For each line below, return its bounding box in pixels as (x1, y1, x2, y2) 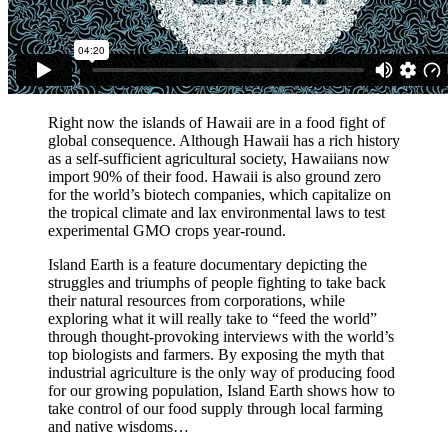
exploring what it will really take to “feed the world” (48, 310, 377, 328)
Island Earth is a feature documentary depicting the (48, 256, 367, 274)
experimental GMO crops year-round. (48, 222, 286, 240)
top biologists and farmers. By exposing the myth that (48, 346, 384, 364)
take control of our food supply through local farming (48, 400, 383, 418)
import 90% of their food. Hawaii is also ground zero (48, 168, 381, 186)
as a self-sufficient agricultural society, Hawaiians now (48, 150, 390, 168)
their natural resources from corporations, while (48, 292, 345, 310)
